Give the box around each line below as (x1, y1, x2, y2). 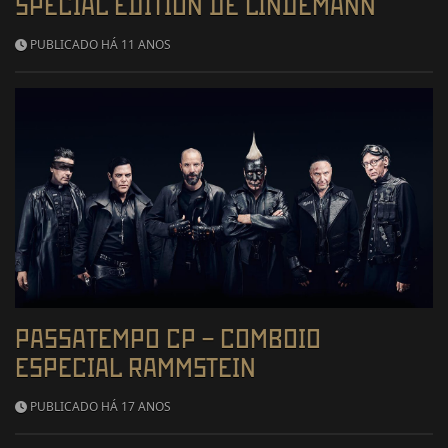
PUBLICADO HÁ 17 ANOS (27, 397, 171, 415)
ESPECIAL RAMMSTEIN (15, 352, 256, 382)
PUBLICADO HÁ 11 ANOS (27, 36, 171, 54)
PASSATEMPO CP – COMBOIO (15, 323, 321, 353)
